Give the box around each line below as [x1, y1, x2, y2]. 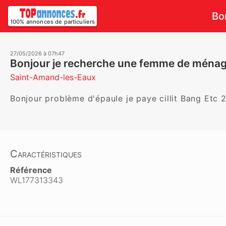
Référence [10, 165, 52, 175]
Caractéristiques [10, 148, 82, 160]
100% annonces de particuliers [10, 18, 95, 25]
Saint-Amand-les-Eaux [10, 72, 96, 82]
